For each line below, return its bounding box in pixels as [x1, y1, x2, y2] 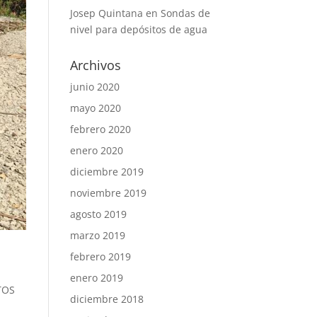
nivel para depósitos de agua [69, 23, 207, 36]
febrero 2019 [69, 250, 131, 263]
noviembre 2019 [69, 186, 146, 200]
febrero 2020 [69, 122, 131, 136]
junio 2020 [69, 80, 120, 93]
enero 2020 [69, 144, 123, 157]
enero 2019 [69, 271, 123, 284]
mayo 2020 [69, 101, 121, 115]
